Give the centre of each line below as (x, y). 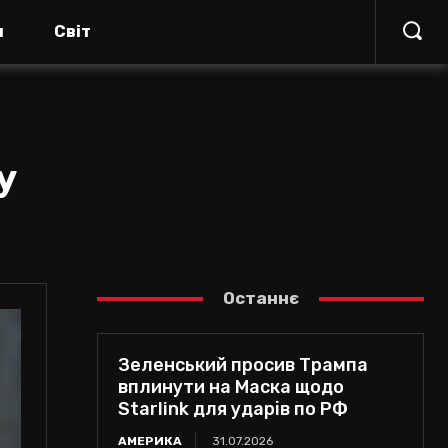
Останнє (260, 298)
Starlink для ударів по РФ (233, 409)
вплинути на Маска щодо (231, 387)
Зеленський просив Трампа (243, 365)
